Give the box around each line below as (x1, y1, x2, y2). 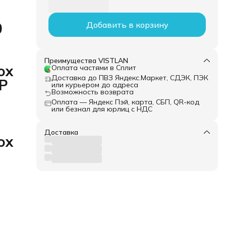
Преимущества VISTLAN (44, 56, 128, 65)
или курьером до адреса (51, 80, 138, 89)
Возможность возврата (51, 87, 134, 96)
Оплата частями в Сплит (51, 63, 136, 72)
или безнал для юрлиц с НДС (51, 104, 152, 114)
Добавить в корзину (86, 20, 168, 30)
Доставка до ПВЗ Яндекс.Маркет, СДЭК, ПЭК (51, 73, 208, 82)
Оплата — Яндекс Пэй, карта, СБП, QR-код (51, 97, 199, 106)
